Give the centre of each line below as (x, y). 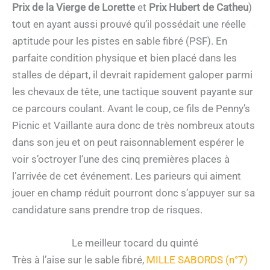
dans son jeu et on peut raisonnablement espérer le (128, 142)
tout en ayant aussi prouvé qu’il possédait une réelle (129, 24)
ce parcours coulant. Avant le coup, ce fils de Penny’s (131, 108)
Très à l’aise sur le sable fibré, (79, 259)
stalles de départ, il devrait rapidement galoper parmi (132, 74)
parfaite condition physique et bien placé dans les (124, 58)
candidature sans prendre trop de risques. (107, 209)
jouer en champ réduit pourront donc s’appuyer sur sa (133, 193)
